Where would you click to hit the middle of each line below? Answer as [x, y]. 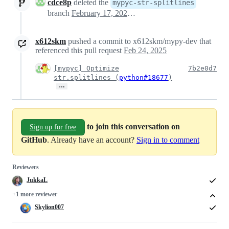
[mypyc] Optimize [86, 68]
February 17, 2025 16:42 [131, 13]
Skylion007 [49, 207]
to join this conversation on [133, 126]
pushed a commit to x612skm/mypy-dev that [139, 41]
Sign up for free [53, 127]
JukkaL [37, 180]
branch [60, 13]
